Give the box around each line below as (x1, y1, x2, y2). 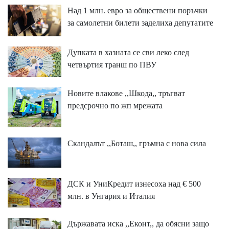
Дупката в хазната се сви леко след (67, 48, 189, 57)
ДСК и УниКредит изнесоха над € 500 (67, 179, 201, 188)
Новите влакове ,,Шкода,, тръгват (67, 88, 185, 98)
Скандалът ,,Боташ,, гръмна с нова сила (67, 139, 206, 148)
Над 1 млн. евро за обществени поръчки (67, 6, 208, 15)
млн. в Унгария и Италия (67, 191, 155, 200)
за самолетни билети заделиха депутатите (67, 18, 213, 27)
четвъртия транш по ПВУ (67, 60, 156, 70)
